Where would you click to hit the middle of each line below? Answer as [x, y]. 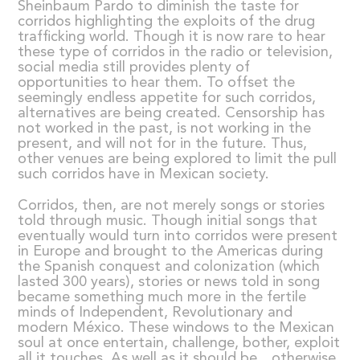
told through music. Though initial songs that [168, 221]
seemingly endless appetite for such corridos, [167, 98]
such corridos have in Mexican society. [144, 174]
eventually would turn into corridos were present [178, 236]
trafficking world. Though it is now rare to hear [172, 37]
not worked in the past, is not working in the [165, 128]
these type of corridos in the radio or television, [176, 52]
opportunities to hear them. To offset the [157, 82]
